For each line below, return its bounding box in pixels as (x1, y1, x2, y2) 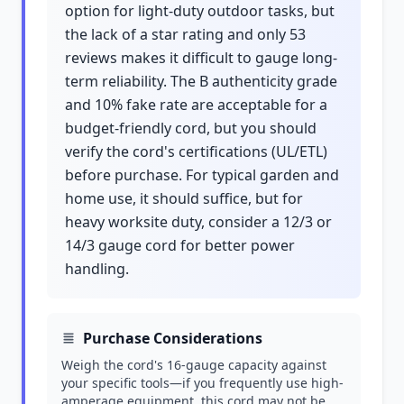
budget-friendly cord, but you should (65, 118, 317, 138)
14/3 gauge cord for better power (65, 235, 295, 255)
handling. (65, 259, 129, 279)
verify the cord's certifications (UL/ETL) (65, 142, 327, 161)
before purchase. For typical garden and (65, 165, 339, 185)
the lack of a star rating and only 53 (65, 24, 306, 44)
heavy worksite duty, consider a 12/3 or (65, 212, 332, 232)
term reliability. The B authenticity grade (65, 71, 337, 91)
